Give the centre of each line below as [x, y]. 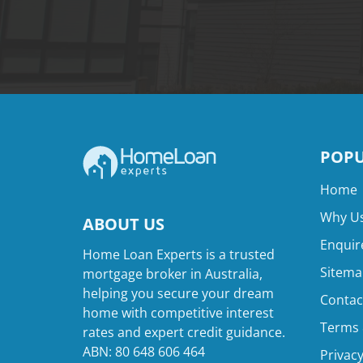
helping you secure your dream [178, 293]
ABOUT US [124, 224]
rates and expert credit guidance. [184, 332]
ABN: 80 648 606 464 [144, 352]
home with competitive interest [178, 313]
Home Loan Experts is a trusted [179, 254]
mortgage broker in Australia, [173, 274]
